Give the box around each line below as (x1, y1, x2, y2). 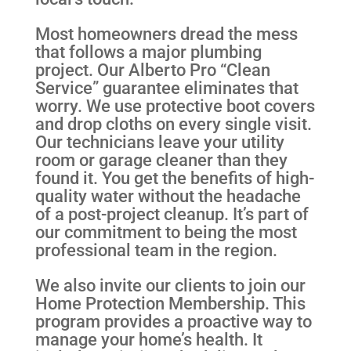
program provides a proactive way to (34, 311, 312, 332)
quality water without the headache (34, 185, 301, 206)
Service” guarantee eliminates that (34, 77, 299, 98)
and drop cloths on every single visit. (34, 113, 312, 134)
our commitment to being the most (34, 221, 297, 242)
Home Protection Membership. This (34, 293, 306, 314)
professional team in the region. (34, 239, 277, 260)
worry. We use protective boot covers (34, 95, 315, 116)
